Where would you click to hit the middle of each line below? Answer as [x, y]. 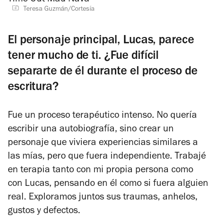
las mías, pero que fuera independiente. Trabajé [107, 157]
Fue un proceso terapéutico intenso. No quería [102, 116]
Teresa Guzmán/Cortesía [59, 9]
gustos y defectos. [44, 211]
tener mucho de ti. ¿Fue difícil [83, 56]
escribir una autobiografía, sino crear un [91, 130]
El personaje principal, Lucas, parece [101, 41]
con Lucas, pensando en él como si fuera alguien [108, 184]
